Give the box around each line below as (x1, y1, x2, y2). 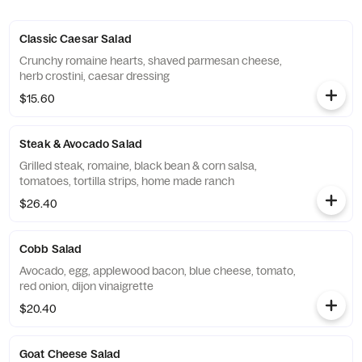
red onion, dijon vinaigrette (19, 279, 154, 293)
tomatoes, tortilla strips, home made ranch (19, 174, 234, 188)
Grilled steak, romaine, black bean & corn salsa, (19, 158, 257, 173)
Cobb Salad (19, 242, 82, 256)
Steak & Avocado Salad (19, 137, 142, 151)
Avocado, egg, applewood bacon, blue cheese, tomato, (19, 263, 296, 278)
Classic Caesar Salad (19, 32, 132, 46)
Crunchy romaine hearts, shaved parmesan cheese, (19, 53, 282, 68)
